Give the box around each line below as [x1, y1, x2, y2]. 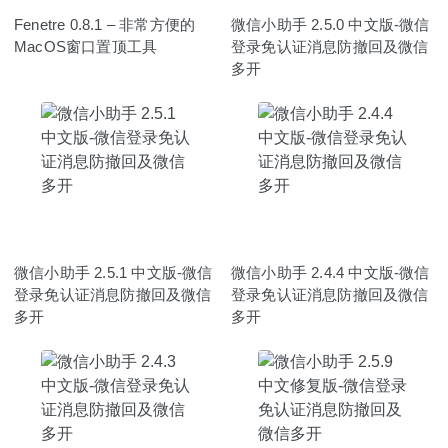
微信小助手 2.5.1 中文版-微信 [14, 263, 213, 281]
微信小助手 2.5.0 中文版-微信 [231, 15, 430, 33]
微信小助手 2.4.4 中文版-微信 [231, 263, 430, 281]
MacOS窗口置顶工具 [14, 37, 158, 55]
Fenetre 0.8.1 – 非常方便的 [14, 15, 196, 33]
